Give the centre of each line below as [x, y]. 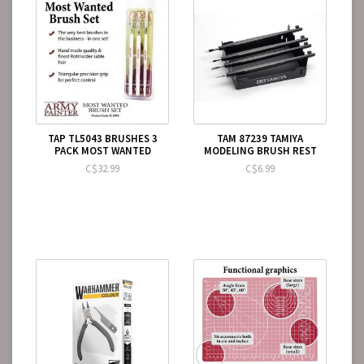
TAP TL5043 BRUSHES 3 [102, 139]
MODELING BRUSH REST [260, 151]
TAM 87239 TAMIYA [260, 139]
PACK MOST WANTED [102, 151]
